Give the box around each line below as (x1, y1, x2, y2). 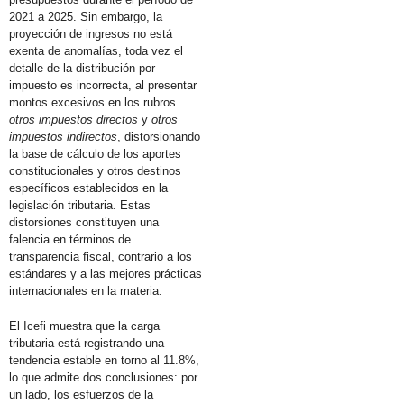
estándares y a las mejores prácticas (9, 266, 202, 280)
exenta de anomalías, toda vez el (9, 43, 183, 58)
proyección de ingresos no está (9, 26, 172, 41)
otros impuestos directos (9, 112, 142, 126)
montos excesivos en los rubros (9, 95, 176, 109)
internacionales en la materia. (9, 283, 162, 298)
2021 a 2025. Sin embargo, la (9, 9, 162, 23)
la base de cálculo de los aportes (9, 146, 181, 161)
